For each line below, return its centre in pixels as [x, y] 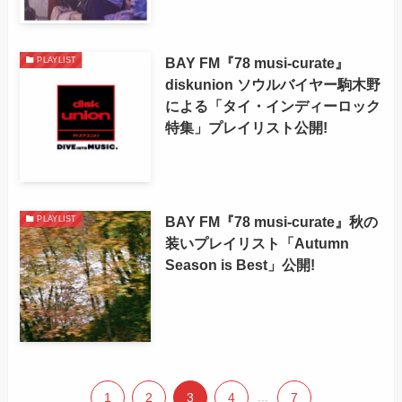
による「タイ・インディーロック [272, 105]
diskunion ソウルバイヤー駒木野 [272, 84]
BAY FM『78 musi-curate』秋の [271, 222]
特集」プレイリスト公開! [246, 127]
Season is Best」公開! [240, 265]
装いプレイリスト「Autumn [257, 244]
